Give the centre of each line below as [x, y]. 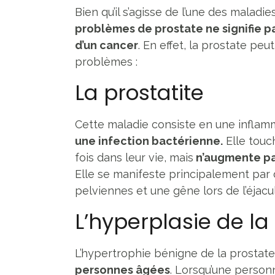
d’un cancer [107, 45]
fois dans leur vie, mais [134, 157]
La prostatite [139, 92]
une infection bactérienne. [149, 141]
